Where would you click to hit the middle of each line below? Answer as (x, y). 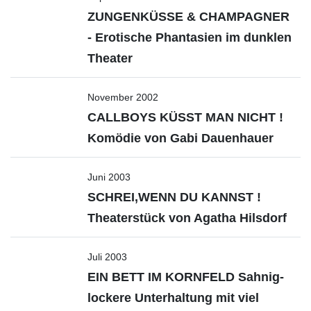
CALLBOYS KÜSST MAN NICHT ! (185, 117)
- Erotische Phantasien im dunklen (190, 37)
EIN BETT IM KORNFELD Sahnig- (186, 277)
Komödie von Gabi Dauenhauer (180, 138)
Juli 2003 (107, 257)
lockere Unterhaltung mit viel (173, 298)
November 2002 (123, 97)
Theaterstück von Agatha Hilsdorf (187, 218)
